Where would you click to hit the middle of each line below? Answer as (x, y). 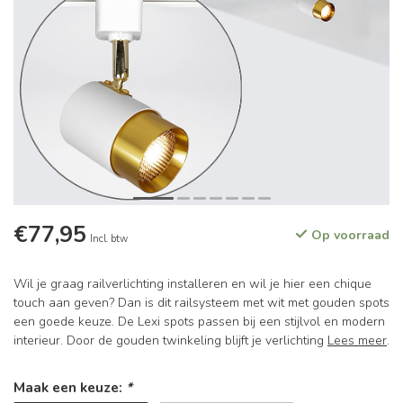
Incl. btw (109, 239)
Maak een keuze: (70, 387)
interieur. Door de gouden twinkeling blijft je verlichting (170, 340)
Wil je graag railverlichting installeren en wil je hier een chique (193, 284)
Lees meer (357, 340)
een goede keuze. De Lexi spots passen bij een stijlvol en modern (199, 322)
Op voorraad (349, 235)
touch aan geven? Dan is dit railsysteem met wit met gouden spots (201, 303)
